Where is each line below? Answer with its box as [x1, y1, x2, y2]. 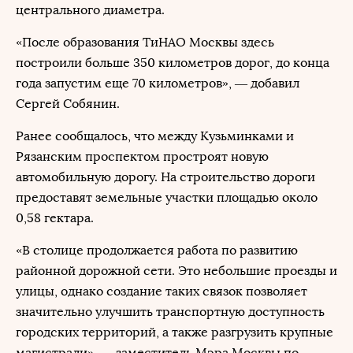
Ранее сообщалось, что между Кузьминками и [16, 128, 294, 143]
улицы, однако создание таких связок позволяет [16, 284, 307, 299]
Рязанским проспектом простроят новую [16, 149, 269, 164]
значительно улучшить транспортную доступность [16, 304, 325, 319]
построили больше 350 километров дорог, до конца [16, 55, 329, 70]
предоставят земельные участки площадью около [16, 190, 318, 205]
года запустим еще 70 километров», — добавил [16, 76, 299, 91]
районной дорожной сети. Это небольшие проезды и [16, 263, 337, 278]
